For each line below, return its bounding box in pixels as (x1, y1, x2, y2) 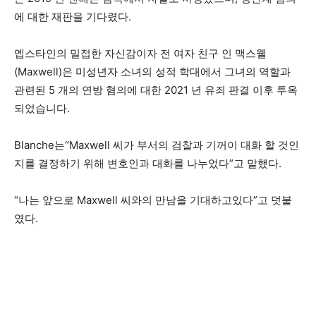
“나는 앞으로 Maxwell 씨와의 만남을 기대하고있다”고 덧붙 (14, 193, 292, 207)
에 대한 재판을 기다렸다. (14, 10, 131, 23)
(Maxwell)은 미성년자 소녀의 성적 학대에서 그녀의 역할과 (14, 65, 291, 78)
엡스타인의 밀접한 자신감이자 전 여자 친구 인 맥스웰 (14, 47, 267, 60)
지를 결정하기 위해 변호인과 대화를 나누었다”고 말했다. (14, 157, 281, 170)
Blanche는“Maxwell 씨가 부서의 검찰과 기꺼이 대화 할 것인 (14, 138, 299, 152)
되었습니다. (14, 102, 70, 115)
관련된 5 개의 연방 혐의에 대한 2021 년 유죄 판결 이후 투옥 (14, 83, 298, 97)
